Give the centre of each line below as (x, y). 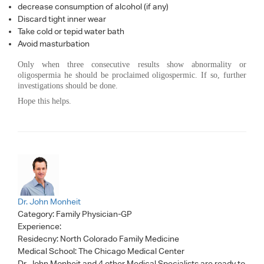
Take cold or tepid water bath (71, 31)
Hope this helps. (44, 101)
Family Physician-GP (94, 214)
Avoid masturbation (54, 43)
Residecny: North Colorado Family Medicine (98, 238)
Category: (37, 214)
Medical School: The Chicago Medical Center (101, 251)
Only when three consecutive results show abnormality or (132, 64)
